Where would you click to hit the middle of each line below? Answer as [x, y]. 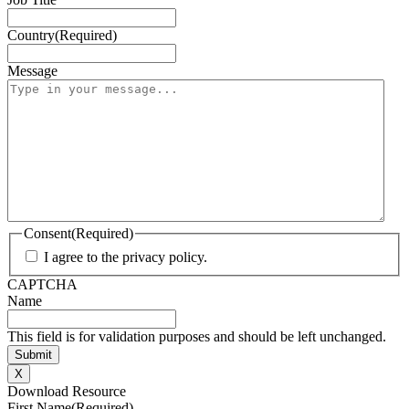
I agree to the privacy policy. [126, 257]
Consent [47, 234]
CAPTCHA [42, 284]
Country [31, 36]
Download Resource [67, 391]
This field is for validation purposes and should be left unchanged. [197, 336]
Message [32, 71]
